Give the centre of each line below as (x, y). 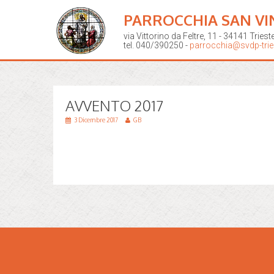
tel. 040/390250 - (157, 45)
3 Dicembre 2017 (97, 120)
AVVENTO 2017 (114, 106)
